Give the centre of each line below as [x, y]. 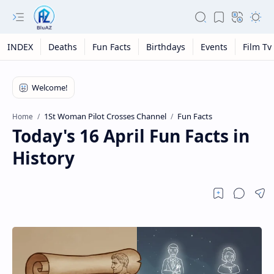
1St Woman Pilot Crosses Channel [105, 116]
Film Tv [257, 47]
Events [214, 47]
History [43, 158]
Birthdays [166, 47]
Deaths [63, 47]
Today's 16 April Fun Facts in [131, 136]
